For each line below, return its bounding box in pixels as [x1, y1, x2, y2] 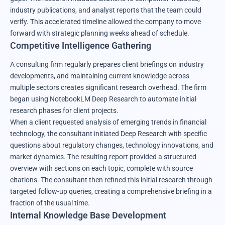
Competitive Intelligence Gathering [10, 40, 151, 51]
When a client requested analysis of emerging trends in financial [10, 118, 206, 126]
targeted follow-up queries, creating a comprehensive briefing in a [10, 187, 212, 195]
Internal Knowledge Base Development [10, 209, 166, 220]
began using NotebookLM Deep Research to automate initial [10, 94, 196, 103]
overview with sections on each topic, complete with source [10, 164, 193, 172]
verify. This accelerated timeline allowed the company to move [10, 17, 201, 26]
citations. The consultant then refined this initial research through [10, 175, 212, 184]
